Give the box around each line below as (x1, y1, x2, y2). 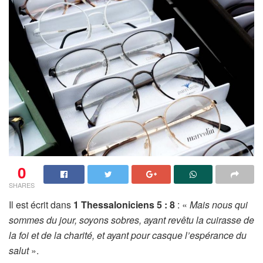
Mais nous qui (190, 198, 248, 212)
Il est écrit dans (9, 198, 71, 212)
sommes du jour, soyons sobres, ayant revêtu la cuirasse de (9, 213, 254, 227)
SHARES (9, 180, 35, 190)
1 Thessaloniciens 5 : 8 (71, 198, 177, 212)
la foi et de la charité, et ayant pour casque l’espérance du (9, 228, 247, 242)
